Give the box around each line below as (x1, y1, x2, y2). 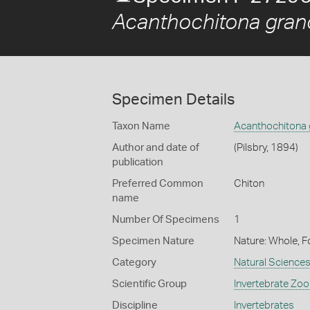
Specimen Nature (112, 236, 194, 246)
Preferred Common (112, 179, 203, 189)
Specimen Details (112, 92, 235, 107)
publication (112, 157, 163, 167)
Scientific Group (112, 279, 187, 289)
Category (112, 257, 156, 268)
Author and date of (112, 143, 199, 153)
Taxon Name (112, 121, 170, 131)
